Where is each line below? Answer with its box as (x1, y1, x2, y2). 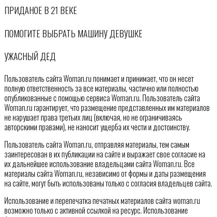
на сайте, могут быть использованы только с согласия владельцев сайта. (4, 177, 212, 189)
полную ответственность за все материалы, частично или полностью (4, 82, 199, 94)
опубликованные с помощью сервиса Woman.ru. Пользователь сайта (4, 92, 200, 104)
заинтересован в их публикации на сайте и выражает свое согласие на (4, 148, 205, 160)
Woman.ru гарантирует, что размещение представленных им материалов (4, 101, 210, 113)
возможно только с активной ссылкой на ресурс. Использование (4, 204, 188, 216)
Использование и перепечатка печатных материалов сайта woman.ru (4, 194, 200, 206)
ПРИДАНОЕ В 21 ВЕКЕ (4, 3, 77, 17)
